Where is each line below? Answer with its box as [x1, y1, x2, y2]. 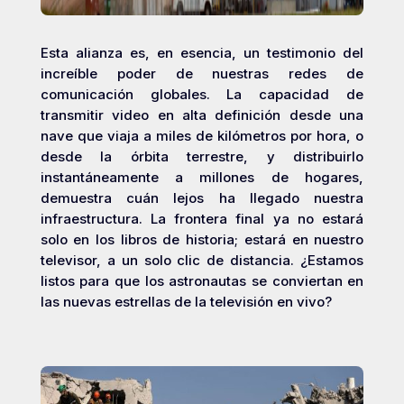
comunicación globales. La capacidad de [40, 86, 364, 103]
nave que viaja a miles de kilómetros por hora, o [40, 127, 364, 144]
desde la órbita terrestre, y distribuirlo [40, 148, 364, 165]
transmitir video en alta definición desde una [40, 106, 364, 124]
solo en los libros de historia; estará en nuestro [40, 231, 364, 248]
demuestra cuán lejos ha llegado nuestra [40, 189, 364, 207]
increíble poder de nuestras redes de [40, 65, 364, 82]
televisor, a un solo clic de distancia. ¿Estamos [40, 252, 364, 269]
